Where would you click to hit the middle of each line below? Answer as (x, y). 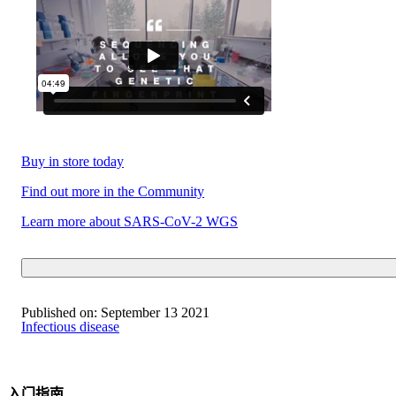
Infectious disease (70, 327)
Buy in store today (72, 161)
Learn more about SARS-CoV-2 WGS (129, 221)
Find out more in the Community (113, 191)
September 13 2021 (153, 313)
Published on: (59, 313)
